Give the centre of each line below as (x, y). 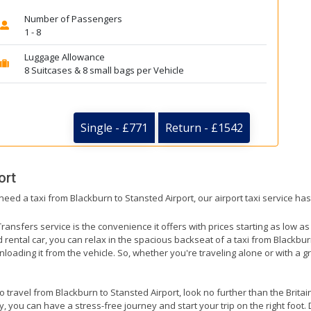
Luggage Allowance (64, 57)
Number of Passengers (73, 19)
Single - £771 (114, 128)
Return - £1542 (204, 128)
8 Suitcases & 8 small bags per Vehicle (104, 70)
